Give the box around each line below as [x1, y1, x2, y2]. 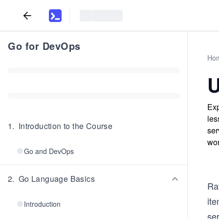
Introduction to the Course [18, 120, 113, 131]
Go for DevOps [8, 39, 81, 53]
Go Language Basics [18, 173, 95, 184]
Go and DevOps [24, 146, 74, 156]
